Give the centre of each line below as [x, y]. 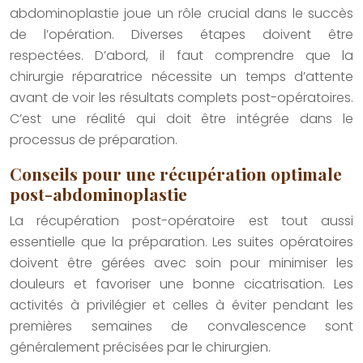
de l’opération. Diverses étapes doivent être [181, 35]
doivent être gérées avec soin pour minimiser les [181, 263]
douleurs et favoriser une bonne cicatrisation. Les [181, 284]
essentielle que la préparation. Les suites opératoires [181, 242]
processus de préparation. [94, 140]
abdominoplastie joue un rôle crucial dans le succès [181, 14]
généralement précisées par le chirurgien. [140, 348]
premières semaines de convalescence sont [181, 327]
